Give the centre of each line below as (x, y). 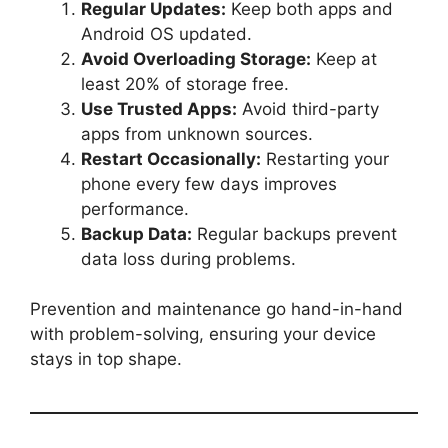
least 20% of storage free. (185, 83)
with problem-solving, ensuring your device (203, 334)
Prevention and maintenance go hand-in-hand (216, 309)
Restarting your (325, 158)
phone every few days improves (209, 183)
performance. (135, 208)
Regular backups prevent (294, 233)
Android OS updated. (166, 33)
